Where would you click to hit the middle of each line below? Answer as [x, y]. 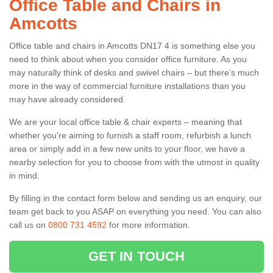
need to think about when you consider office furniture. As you [128, 59]
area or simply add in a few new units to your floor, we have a [127, 148]
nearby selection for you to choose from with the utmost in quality [134, 162]
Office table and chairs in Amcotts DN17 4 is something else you [132, 45]
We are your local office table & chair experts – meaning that [126, 122]
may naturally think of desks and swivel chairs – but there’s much [134, 72]
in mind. [24, 175]
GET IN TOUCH [136, 256]
